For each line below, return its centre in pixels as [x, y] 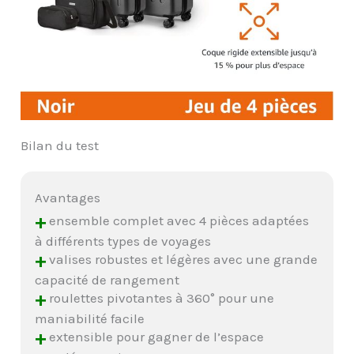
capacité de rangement [107, 280]
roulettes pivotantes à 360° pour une [160, 298]
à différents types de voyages [123, 241]
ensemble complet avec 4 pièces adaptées [178, 220]
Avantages [68, 198]
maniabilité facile [90, 319]
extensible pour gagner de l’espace [155, 336]
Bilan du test [60, 146]
